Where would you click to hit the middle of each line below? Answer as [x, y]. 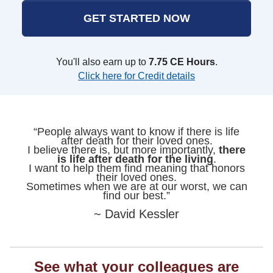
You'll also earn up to [102, 62]
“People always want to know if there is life [136, 132]
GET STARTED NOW [136, 18]
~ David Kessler [136, 214]
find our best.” [136, 196]
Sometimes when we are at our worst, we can [136, 186]
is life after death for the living [135, 159]
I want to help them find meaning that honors [136, 168]
